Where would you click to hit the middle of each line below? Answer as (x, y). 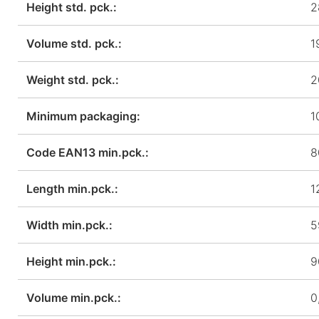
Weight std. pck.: (73, 79)
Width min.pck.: (69, 225)
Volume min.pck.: (74, 297)
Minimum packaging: (83, 116)
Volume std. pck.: (74, 43)
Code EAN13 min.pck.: (88, 152)
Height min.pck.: (71, 261)
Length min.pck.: (72, 188)
